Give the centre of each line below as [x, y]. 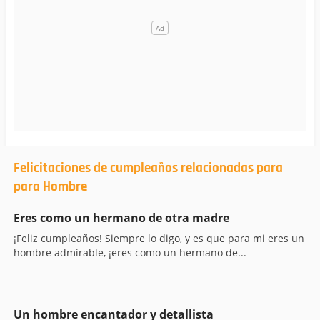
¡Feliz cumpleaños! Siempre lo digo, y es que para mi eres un [159, 239]
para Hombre [50, 187]
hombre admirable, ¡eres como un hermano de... [130, 253]
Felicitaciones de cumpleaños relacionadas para [148, 169]
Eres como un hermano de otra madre [121, 218]
